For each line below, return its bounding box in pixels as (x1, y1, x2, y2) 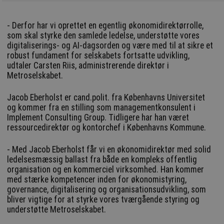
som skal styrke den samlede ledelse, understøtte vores (7, 30, 200, 40)
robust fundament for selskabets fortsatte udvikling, (7, 50, 190, 60)
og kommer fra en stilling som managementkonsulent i (7, 102, 196, 112)
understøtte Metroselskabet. (7, 204, 108, 214)
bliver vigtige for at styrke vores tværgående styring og (7, 194, 200, 204)
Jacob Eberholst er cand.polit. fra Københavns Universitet (7, 92, 205, 102)
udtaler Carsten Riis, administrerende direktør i (7, 60, 169, 70)
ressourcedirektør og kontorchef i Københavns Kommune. (7, 122, 206, 132)
